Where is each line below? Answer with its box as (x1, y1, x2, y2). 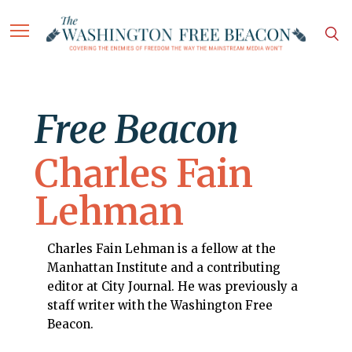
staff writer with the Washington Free (47, 298, 273, 313)
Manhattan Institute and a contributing (47, 260, 280, 276)
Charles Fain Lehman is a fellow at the (47, 241, 276, 257)
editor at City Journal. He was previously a (47, 279, 298, 295)
